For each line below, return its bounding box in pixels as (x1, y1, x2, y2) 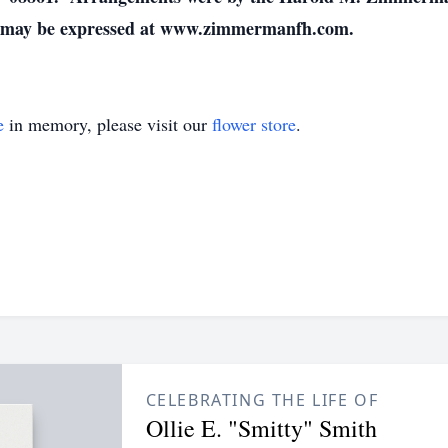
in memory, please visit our (4, 112, 212, 136)
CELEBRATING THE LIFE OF (145, 389, 379, 411)
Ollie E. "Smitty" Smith (145, 412, 377, 444)
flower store (212, 112, 296, 136)
